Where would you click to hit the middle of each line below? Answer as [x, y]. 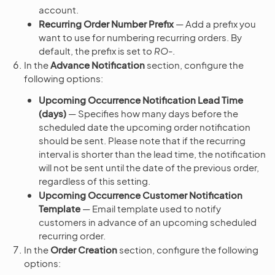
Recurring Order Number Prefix [106, 23]
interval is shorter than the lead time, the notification [152, 153]
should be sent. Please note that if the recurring [142, 140]
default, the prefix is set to [96, 50]
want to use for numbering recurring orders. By [140, 37]
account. [59, 9]
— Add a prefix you [215, 23]
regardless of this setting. [95, 180]
